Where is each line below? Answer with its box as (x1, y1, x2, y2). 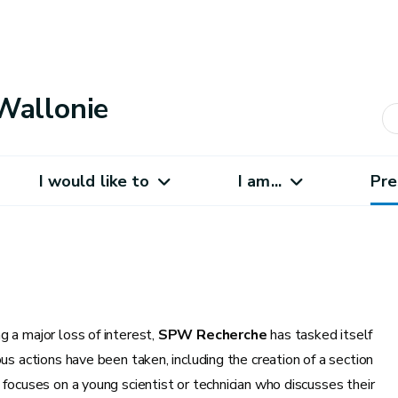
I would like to (38, 170, 150, 192)
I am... (238, 170, 282, 192)
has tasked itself (270, 325, 373, 345)
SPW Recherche (157, 325, 271, 345)
